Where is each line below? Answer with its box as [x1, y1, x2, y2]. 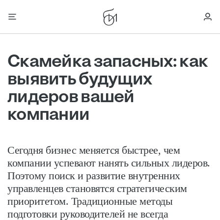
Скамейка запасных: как [7, 54, 208, 71]
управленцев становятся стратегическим [7, 182, 187, 194]
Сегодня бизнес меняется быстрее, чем [7, 144, 180, 156]
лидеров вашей [7, 89, 135, 107]
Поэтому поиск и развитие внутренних [7, 169, 180, 182]
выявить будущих [7, 71, 152, 89]
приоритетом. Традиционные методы [7, 195, 172, 207]
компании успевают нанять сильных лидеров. [7, 157, 210, 169]
